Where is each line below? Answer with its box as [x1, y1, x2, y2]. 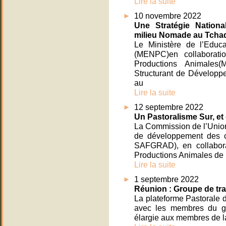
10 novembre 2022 [134, 11, 201, 21]
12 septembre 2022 [134, 102, 203, 112]
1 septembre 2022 [134, 175, 199, 184]
